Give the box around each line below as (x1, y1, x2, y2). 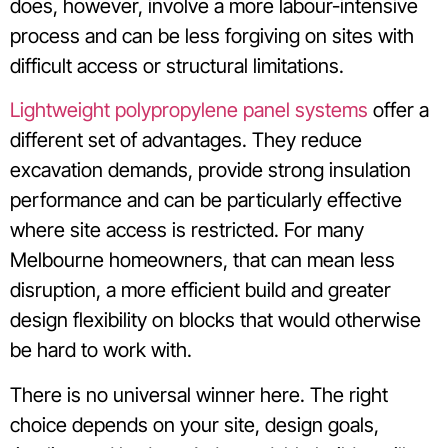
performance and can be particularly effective (10, 188, 402, 213)
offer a (368, 98, 429, 123)
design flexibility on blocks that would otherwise (10, 308, 421, 333)
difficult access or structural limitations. (10, 53, 344, 78)
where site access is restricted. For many (10, 218, 364, 243)
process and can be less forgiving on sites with (10, 23, 414, 48)
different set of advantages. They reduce (10, 128, 362, 153)
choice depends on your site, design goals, (10, 412, 379, 437)
